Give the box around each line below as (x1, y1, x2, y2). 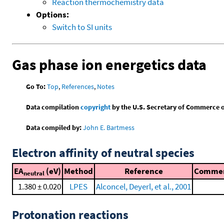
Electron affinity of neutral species (12, 145, 194, 161)
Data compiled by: (26, 123, 82, 132)
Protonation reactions (12, 207, 128, 223)
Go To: (26, 82, 46, 91)
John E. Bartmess (83, 123, 135, 132)
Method (64, 165, 93, 177)
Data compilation (26, 102, 81, 112)
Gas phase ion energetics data (12, 54, 206, 74)
